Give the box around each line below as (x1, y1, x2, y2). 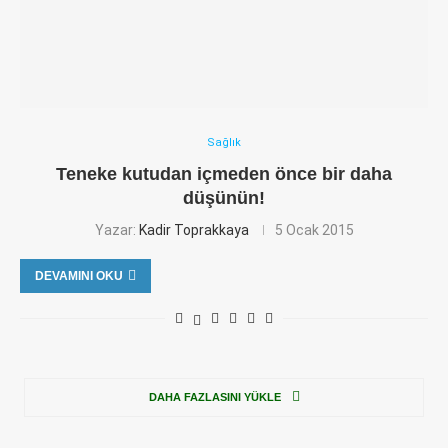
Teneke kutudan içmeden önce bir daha (56, 164, 392, 185)
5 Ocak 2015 (274, 222, 354, 239)
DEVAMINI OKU (35, 269, 123, 284)
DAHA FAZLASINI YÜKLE (148, 391, 281, 404)
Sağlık (207, 136, 241, 150)
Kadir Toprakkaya (138, 222, 249, 239)
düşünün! (183, 188, 265, 209)
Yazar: (94, 222, 139, 239)
